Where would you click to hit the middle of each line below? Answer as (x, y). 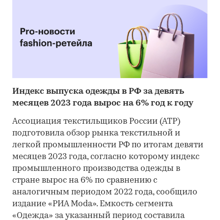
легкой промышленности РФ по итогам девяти (108, 145)
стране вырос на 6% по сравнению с (85, 180)
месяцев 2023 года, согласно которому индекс (106, 157)
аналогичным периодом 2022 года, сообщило (105, 192)
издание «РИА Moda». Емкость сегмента (93, 204)
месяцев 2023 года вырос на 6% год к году (104, 103)
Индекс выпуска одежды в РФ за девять (98, 91)
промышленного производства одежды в (96, 168)
